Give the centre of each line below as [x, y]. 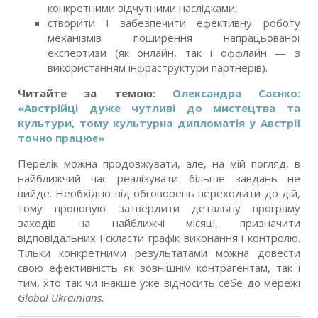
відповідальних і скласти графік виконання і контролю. [159, 238]
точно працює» [61, 138]
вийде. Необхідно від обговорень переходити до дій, [159, 193]
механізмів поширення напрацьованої [174, 38]
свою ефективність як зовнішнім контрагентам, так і [159, 268]
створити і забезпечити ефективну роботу [174, 23]
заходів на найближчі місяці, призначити [159, 223]
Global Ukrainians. [61, 297]
